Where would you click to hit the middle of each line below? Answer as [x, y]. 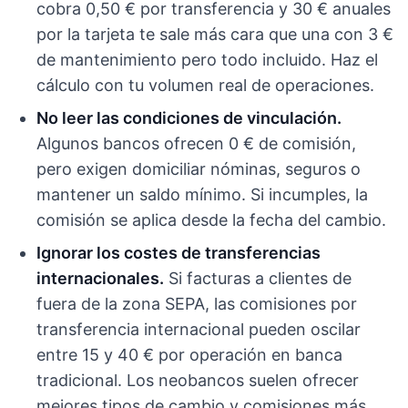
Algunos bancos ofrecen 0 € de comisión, [196, 143]
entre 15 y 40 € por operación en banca [189, 354]
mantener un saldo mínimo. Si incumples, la [202, 194]
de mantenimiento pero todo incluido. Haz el [207, 59]
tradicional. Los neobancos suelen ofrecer [198, 380]
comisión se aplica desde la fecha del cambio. [211, 219]
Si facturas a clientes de [258, 278]
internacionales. [100, 278]
